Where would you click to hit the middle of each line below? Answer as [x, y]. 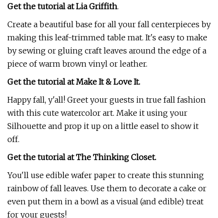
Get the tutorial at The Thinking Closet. [82, 157]
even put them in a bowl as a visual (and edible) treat [105, 201]
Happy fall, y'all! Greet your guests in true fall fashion [107, 100]
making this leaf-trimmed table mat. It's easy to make [107, 37]
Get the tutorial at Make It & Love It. [74, 82]
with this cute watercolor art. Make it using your [97, 113]
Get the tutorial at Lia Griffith [62, 6]
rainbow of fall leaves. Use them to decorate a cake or [107, 188]
